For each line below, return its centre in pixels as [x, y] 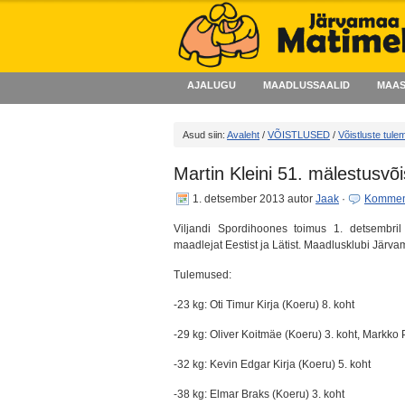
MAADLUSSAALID [306, 85]
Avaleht [243, 135]
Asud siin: [205, 135]
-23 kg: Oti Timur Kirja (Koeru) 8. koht [264, 305]
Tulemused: [202, 275]
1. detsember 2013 [239, 199]
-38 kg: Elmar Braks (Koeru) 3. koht [259, 394]
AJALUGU [212, 85]
